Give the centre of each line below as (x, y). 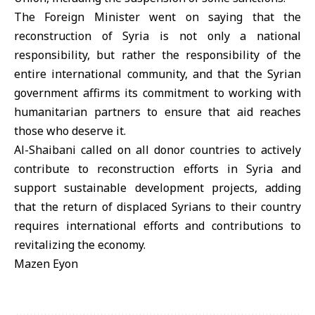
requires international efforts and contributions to (157, 226)
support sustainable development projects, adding (157, 188)
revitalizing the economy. (80, 245)
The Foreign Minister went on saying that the (157, 17)
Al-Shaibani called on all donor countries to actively (157, 150)
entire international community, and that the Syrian (157, 74)
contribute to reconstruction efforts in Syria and (157, 169)
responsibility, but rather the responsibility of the (157, 55)
